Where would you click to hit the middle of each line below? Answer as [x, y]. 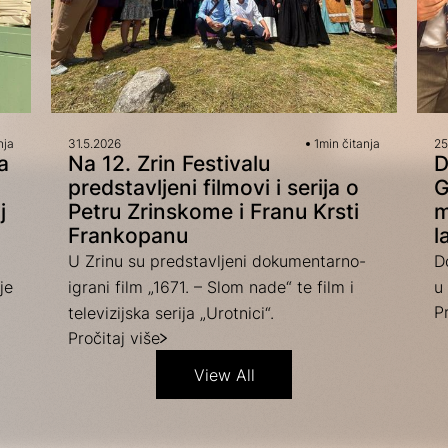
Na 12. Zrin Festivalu [168, 164]
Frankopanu [127, 236]
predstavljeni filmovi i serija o [213, 188]
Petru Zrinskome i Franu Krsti [213, 212]
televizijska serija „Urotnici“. [170, 313]
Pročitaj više [113, 338]
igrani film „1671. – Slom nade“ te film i [210, 287]
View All [224, 374]
